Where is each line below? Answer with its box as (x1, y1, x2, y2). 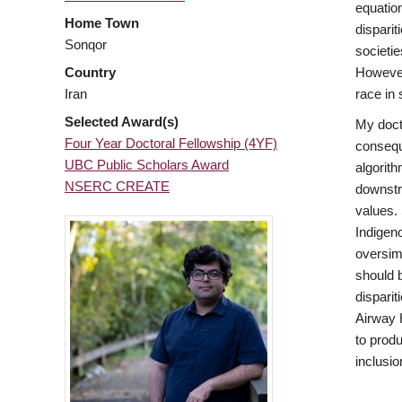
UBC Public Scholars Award (65, 157, 229, 173)
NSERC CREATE (65, 179, 170, 195)
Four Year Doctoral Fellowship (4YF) (65, 135, 277, 152)
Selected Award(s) (65, 114, 179, 130)
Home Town (65, 15, 139, 31)
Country (65, 65, 116, 81)
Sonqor (65, 37, 107, 53)
